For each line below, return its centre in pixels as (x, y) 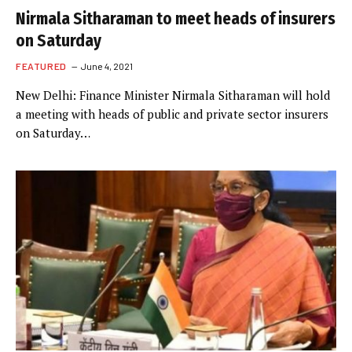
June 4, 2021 (106, 66)
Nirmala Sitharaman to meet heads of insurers (176, 18)
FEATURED (41, 66)
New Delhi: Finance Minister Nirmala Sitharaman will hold (173, 95)
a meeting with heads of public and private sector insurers (172, 114)
